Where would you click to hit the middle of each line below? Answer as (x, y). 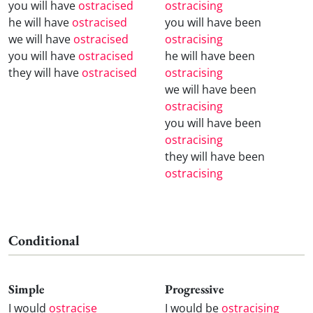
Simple (27, 289)
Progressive (195, 289)
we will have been (211, 89)
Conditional (44, 240)
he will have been (210, 56)
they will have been (215, 156)
